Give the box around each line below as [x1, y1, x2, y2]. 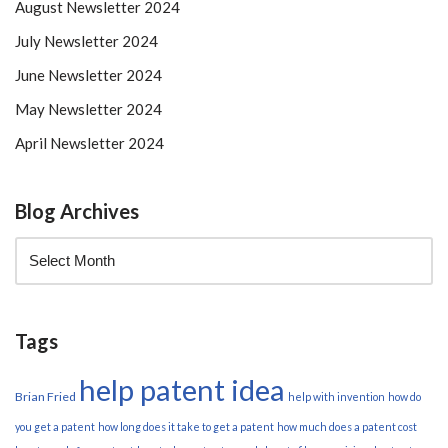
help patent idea [79, 372, 285, 407]
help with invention [288, 390, 385, 403]
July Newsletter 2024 [15, 32, 158, 50]
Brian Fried [15, 389, 76, 404]
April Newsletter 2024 [15, 134, 164, 152]
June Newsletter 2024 [15, 66, 162, 84]
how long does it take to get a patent [98, 420, 274, 433]
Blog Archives [15, 199, 139, 223]
